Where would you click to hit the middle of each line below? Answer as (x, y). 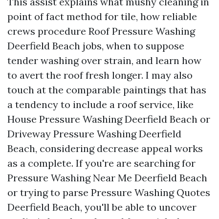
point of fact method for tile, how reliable (102, 16)
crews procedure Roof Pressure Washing (101, 31)
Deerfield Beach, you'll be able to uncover (102, 207)
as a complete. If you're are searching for (101, 163)
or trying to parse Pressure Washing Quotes (109, 192)
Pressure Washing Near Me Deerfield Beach (107, 178)
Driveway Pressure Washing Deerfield (94, 134)
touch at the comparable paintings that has (107, 90)
